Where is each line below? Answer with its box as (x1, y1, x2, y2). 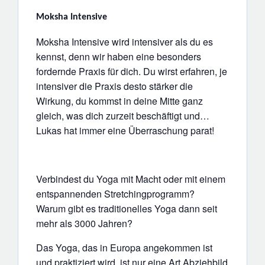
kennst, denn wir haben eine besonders (36, 50, 201, 64)
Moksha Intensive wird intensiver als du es (36, 35, 213, 49)
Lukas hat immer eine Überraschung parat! (36, 124, 214, 138)
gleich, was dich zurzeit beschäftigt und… (36, 109, 209, 123)
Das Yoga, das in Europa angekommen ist (36, 241, 212, 255)
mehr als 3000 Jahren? (36, 216, 132, 231)
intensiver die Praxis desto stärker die (36, 79, 193, 93)
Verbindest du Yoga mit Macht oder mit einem (36, 172, 225, 186)
